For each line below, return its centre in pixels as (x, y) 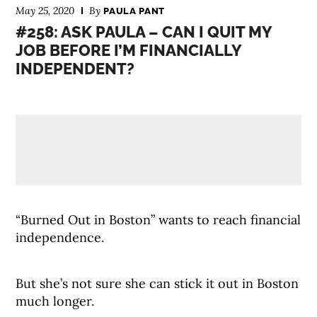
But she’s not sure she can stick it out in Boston (157, 283)
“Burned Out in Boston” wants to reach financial (158, 220)
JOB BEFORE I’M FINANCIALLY (129, 50)
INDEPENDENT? (75, 69)
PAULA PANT (134, 11)
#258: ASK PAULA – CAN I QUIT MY (144, 32)
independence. (60, 237)
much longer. (55, 301)
